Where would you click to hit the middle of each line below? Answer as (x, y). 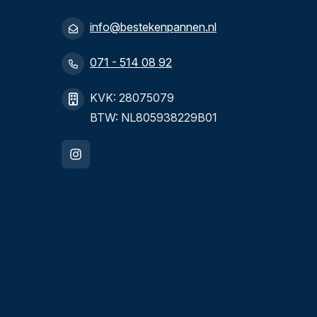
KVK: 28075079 (132, 98)
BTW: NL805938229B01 (154, 117)
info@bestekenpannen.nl (153, 27)
